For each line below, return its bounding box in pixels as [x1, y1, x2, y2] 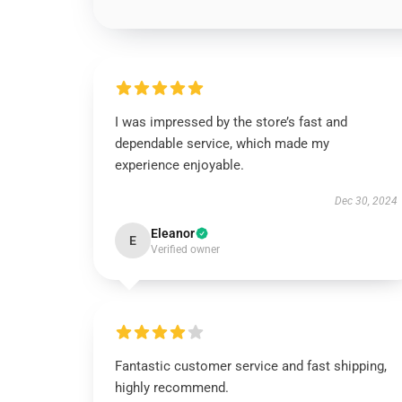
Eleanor [151, 226, 195, 240]
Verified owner [151, 243, 220, 256]
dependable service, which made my [115, 135, 329, 152]
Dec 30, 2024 [334, 195, 398, 207]
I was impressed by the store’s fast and [115, 114, 347, 130]
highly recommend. [115, 380, 229, 396]
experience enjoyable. [115, 157, 244, 173]
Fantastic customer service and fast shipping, [115, 358, 387, 374]
